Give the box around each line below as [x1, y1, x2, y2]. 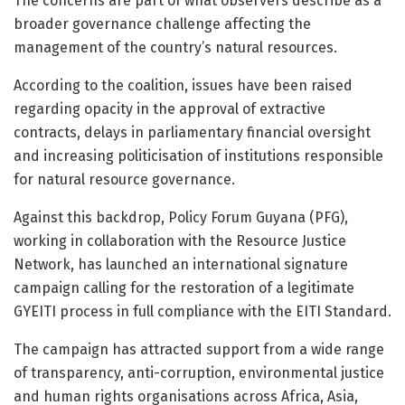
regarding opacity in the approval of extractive [14, 99, 325, 118]
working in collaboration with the [14, 231, 236, 250]
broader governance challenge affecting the [14, 14, 311, 33]
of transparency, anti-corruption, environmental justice [14, 363, 384, 381]
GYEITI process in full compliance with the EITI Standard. [14, 302, 391, 320]
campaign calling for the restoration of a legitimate [14, 278, 354, 297]
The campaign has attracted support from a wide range [14, 340, 384, 358]
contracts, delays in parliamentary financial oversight [14, 123, 371, 141]
